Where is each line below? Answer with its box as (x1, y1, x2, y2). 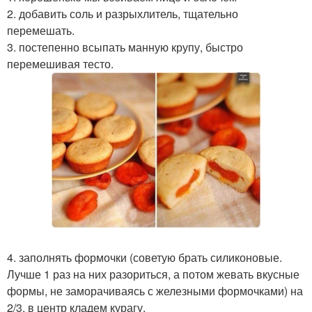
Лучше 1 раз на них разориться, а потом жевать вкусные (7, 265, 299, 282)
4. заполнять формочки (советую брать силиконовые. (7, 249, 282, 265)
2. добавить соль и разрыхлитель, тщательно (7, 6, 238, 22)
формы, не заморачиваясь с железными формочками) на (7, 282, 303, 299)
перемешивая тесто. (7, 56, 114, 72)
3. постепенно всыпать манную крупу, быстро (7, 39, 243, 55)
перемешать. (7, 22, 75, 38)
